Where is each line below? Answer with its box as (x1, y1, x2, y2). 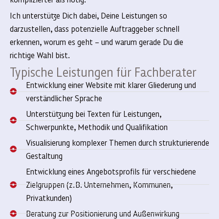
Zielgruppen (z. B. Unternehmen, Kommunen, (25, 179, 173, 190)
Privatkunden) (25, 192, 72, 203)
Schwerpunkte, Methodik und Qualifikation (25, 121, 168, 132)
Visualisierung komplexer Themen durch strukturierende (25, 137, 209, 148)
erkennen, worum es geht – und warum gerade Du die (10, 36, 183, 47)
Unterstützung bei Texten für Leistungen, (25, 108, 161, 119)
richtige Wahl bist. (10, 49, 70, 61)
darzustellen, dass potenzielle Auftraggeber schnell (10, 23, 179, 34)
